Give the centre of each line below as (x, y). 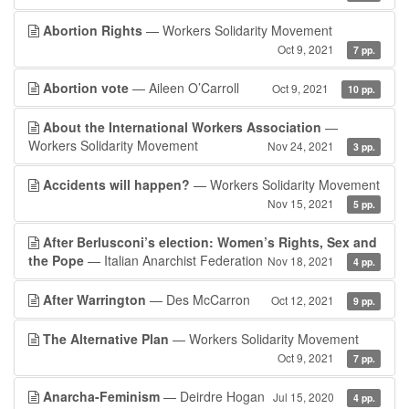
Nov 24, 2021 (301, 146)
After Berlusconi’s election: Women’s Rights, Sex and (210, 242)
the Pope (56, 260)
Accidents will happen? (116, 184)
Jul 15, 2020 (304, 397)
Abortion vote (86, 88)
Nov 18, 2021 (301, 261)
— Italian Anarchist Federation (173, 260)
